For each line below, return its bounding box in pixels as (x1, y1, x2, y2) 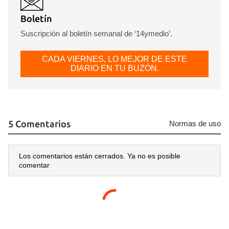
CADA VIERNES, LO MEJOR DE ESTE (42, 55, 187, 64)
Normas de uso (169, 119, 221, 128)
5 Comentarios (8, 119, 71, 129)
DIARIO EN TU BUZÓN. (70, 64, 159, 73)
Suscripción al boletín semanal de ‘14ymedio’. (20, 29, 172, 38)
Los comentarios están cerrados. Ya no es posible (19, 152, 180, 161)
